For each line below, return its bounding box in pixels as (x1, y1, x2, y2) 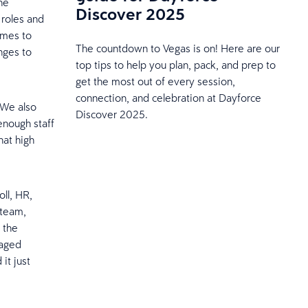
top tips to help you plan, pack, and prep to (75, 58, 276, 72)
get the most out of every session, (75, 74, 235, 89)
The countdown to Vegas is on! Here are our (75, 41, 280, 56)
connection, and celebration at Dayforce (75, 91, 261, 105)
